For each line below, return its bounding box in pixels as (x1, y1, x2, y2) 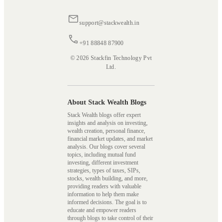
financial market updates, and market (67, 135, 153, 142)
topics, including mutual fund (67, 151, 136, 158)
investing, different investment (67, 159, 138, 166)
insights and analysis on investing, (67, 119, 148, 126)
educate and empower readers (67, 206, 136, 214)
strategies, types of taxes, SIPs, (67, 166, 140, 174)
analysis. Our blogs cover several (67, 143, 145, 150)
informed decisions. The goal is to (67, 198, 147, 206)
